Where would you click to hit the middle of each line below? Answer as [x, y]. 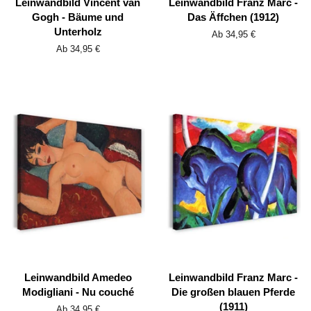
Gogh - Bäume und [78, 17]
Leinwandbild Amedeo [78, 278]
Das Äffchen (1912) [233, 17]
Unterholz [78, 32]
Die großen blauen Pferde [233, 292]
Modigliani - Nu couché [78, 292]
